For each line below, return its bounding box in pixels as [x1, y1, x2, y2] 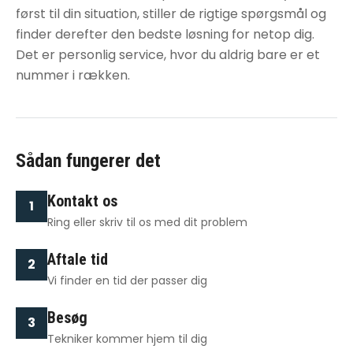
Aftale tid [47, 250, 108, 269]
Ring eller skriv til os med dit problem [47, 214, 247, 230]
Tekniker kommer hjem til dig [47, 331, 207, 347]
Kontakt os [47, 191, 117, 210]
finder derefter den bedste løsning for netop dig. [16, 25, 314, 43]
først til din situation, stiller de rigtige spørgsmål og [16, 5, 326, 23]
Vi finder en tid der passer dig [47, 273, 207, 288]
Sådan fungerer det [16, 150, 161, 172]
